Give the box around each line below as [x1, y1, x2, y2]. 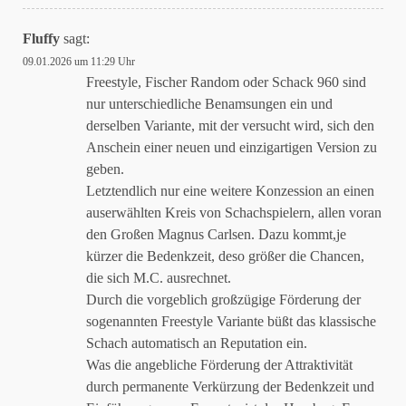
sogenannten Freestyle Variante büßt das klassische [86, 314, 376, 329]
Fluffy [23, 31, 60, 46]
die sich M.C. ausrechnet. [86, 270, 231, 285]
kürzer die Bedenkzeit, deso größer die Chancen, [86, 248, 364, 264]
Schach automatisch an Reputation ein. [86, 335, 307, 351]
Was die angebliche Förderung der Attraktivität [86, 357, 353, 372]
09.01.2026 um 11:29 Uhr [23, 55, 135, 68]
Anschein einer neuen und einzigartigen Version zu [86, 140, 377, 155]
